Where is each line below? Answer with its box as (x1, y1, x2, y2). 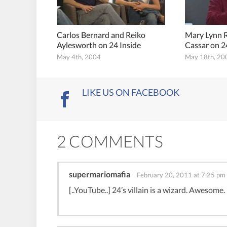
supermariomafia (69, 169, 130, 179)
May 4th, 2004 (57, 53, 101, 61)
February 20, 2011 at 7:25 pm (137, 171, 225, 179)
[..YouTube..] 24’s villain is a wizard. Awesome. (69, 185, 225, 195)
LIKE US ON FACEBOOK (82, 87, 179, 98)
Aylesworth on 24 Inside (57, 40, 141, 50)
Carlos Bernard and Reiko (57, 30, 145, 40)
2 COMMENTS (57, 131, 163, 152)
